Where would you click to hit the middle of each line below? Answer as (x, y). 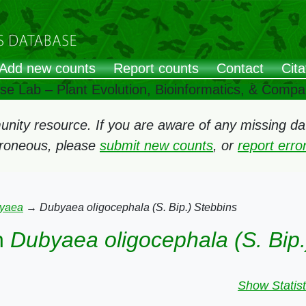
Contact (240, 69)
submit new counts (156, 145)
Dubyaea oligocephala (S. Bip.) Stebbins (138, 207)
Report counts (156, 69)
